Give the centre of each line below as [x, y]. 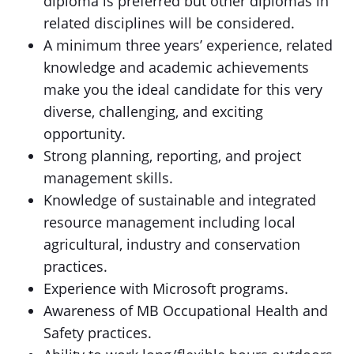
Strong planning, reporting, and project [172, 156]
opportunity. [85, 134]
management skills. [110, 178]
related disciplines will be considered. [169, 23]
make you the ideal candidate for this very [183, 89]
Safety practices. [98, 333]
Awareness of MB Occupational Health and [186, 311]
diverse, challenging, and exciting [153, 111]
